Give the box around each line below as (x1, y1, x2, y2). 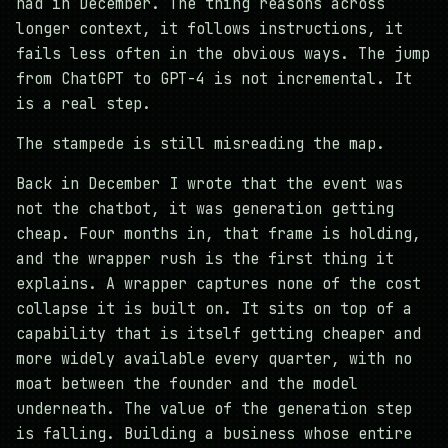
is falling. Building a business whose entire (16, 424, 412, 445)
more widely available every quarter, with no (16, 349, 412, 370)
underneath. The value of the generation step (16, 399, 412, 420)
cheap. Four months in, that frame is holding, (16, 224, 421, 245)
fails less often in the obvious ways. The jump (16, 44, 430, 65)
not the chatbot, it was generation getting (16, 199, 394, 220)
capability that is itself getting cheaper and (16, 324, 421, 345)
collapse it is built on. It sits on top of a (16, 299, 412, 320)
